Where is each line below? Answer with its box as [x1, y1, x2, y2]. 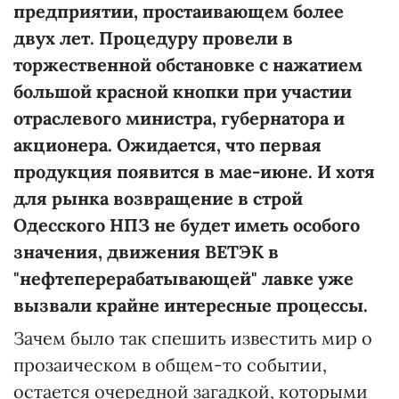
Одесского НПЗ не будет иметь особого [13, 214, 360, 236]
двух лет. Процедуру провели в [13, 27, 293, 49]
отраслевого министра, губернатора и [13, 107, 345, 129]
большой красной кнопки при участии [13, 80, 352, 102]
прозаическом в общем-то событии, [13, 354, 327, 376]
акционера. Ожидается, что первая [13, 134, 322, 156]
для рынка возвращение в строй [13, 187, 303, 209]
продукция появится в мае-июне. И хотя [13, 160, 375, 183]
